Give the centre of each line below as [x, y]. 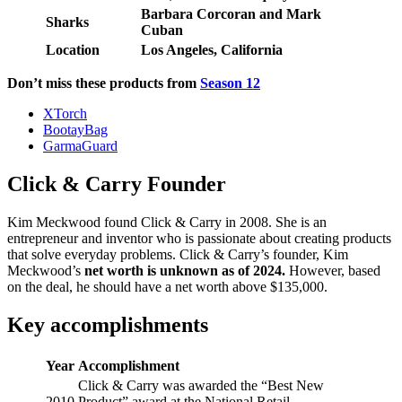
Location [73, 50]
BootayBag [75, 130]
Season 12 [230, 83]
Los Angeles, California [212, 50]
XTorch [65, 114]
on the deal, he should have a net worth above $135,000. [167, 287]
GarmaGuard [80, 146]
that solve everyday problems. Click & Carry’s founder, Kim [178, 255]
